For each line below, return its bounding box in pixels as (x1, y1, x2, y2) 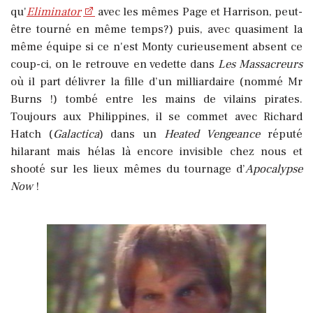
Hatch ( (10, 126, 53, 142)
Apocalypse (245, 161, 303, 177)
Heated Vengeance (163, 126, 261, 142)
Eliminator (27, 3, 81, 20)
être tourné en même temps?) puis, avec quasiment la (10, 21, 303, 37)
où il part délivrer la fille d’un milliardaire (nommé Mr (10, 73, 303, 89)
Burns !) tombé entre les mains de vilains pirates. (10, 91, 303, 107)
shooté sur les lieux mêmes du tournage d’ (10, 161, 245, 177)
